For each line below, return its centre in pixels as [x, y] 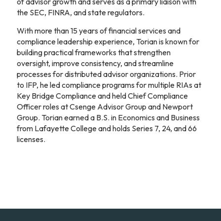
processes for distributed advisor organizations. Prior [106, 74]
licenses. [31, 139]
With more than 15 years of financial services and [98, 30]
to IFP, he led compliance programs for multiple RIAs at [109, 85]
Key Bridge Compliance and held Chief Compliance [102, 95]
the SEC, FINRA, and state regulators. [80, 13]
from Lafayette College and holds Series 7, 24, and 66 [107, 128]
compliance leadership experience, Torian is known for [108, 41]
